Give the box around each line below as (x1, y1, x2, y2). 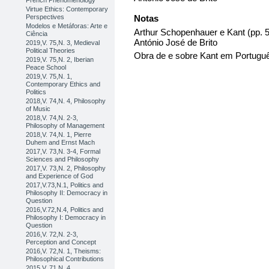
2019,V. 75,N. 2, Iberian (26, 56, 94, 63)
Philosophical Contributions (26, 255, 104, 262)
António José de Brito (134, 37, 217, 47)
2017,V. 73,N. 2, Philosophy (26, 165, 106, 172)
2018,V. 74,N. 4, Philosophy (26, 97, 106, 104)
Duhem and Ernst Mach (26, 139, 95, 146)
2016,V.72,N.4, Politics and (26, 206, 104, 213)
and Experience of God (26, 172, 94, 180)
